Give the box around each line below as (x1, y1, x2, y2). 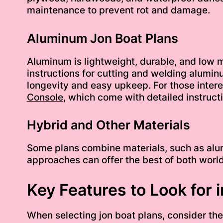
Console (26, 91, 63, 103)
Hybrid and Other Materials (26, 117, 190, 133)
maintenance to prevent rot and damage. (26, 4, 210, 16)
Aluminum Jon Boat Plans (26, 30, 178, 46)
